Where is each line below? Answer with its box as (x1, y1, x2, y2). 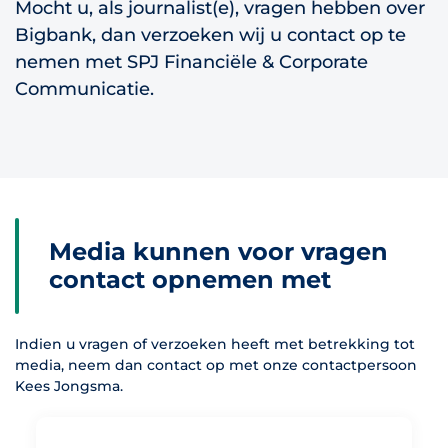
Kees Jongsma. (15, 377, 123, 395)
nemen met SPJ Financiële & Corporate (15, 51, 368, 73)
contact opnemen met (49, 265, 331, 294)
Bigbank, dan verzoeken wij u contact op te (15, 24, 406, 46)
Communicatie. (15, 78, 154, 100)
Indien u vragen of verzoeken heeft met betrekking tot (15, 335, 415, 353)
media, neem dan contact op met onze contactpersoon (15, 356, 417, 374)
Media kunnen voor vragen (49, 237, 388, 266)
